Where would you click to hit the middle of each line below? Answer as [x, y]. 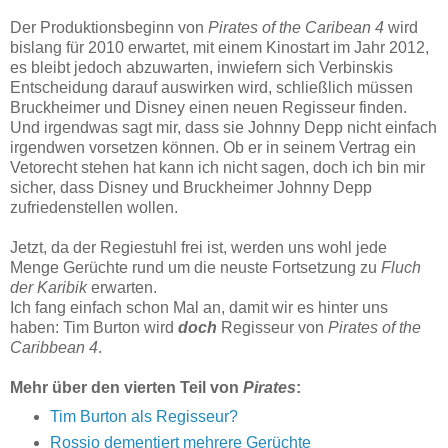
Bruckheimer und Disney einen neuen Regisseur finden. [208, 108]
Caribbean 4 [54, 348]
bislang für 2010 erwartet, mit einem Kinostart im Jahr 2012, [219, 48]
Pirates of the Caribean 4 [296, 28]
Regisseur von [272, 328]
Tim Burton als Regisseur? [143, 417]
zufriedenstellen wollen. [94, 208]
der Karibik [48, 288]
